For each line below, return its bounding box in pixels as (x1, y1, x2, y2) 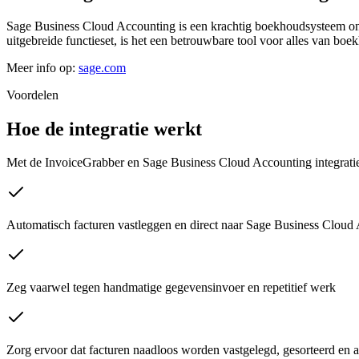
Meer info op (6, 60, 72, 75)
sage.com (79, 60, 126, 75)
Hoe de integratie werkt (6, 118, 202, 139)
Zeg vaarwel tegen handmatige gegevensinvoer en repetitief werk (6, 280, 336, 295)
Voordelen (6, 87, 58, 102)
